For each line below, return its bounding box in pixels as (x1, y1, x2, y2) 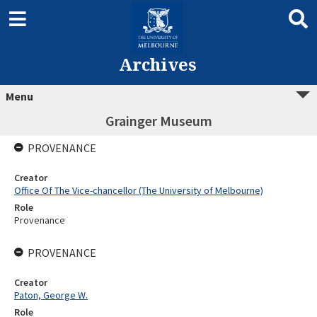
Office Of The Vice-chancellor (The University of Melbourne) (14, 184, 263, 197)
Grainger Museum (105, 112, 212, 129)
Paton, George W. (14, 289, 88, 301)
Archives (118, 52, 197, 76)
